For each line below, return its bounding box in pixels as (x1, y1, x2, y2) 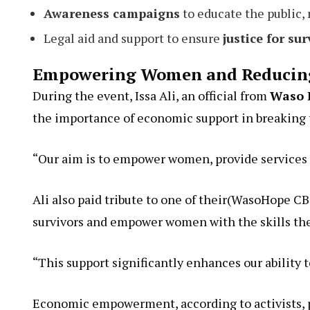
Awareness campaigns (44, 15, 180, 32)
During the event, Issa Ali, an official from (33, 97, 270, 114)
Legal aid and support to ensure (44, 39, 223, 57)
